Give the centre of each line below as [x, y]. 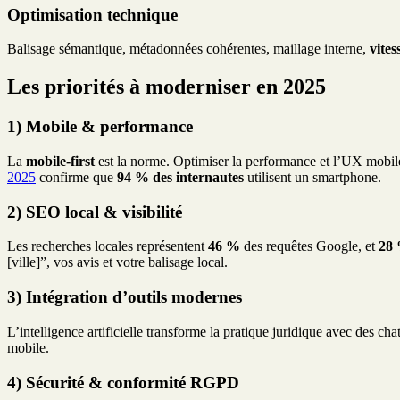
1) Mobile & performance [100, 127]
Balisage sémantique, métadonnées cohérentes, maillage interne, [188, 49]
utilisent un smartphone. [312, 177]
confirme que [76, 177]
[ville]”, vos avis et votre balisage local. [117, 262]
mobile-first [60, 161]
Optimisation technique [92, 14]
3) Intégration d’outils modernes [125, 297]
